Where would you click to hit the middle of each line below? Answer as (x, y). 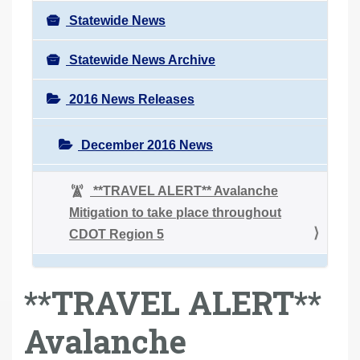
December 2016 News (145, 145)
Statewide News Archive (141, 59)
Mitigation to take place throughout (175, 212)
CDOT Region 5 (117, 234)
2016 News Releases (130, 99)
